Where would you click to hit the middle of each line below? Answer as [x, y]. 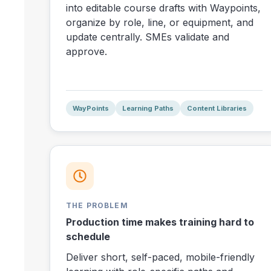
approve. [87, 52]
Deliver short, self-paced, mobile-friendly [160, 257]
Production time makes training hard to [160, 222]
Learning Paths [148, 108]
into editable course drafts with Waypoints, [163, 8]
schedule [88, 237]
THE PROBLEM [97, 206]
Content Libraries [217, 108]
